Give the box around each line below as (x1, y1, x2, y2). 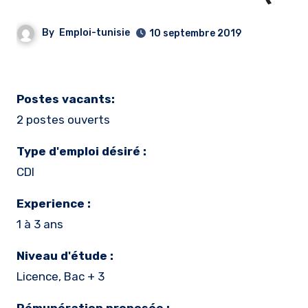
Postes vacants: (16, 92, 115, 106)
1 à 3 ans (16, 217, 63, 231)
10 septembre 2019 (149, 27, 241, 39)
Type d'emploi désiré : (16, 144, 146, 158)
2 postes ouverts (16, 113, 110, 126)
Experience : (16, 197, 91, 210)
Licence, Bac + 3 (16, 269, 104, 283)
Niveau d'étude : (16, 249, 113, 263)
